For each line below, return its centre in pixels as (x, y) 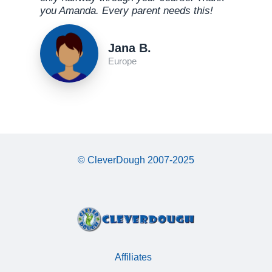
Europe (122, 61)
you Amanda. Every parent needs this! (127, 11)
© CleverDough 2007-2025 (136, 160)
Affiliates (133, 257)
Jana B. (130, 48)
